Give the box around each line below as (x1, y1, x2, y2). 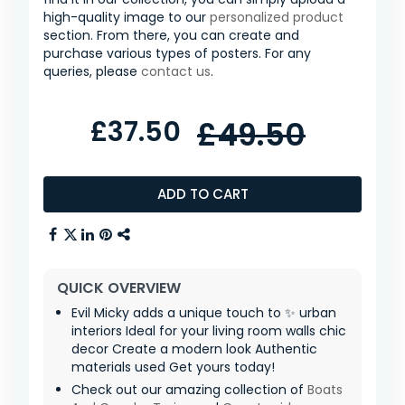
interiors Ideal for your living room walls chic (71, 322, 346, 341)
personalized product (210, 8, 344, 27)
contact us (141, 62, 211, 81)
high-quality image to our (43, 8, 210, 27)
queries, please (43, 62, 141, 81)
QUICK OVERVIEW (57, 278, 181, 299)
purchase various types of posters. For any (43, 44, 311, 63)
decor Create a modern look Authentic (71, 340, 317, 359)
